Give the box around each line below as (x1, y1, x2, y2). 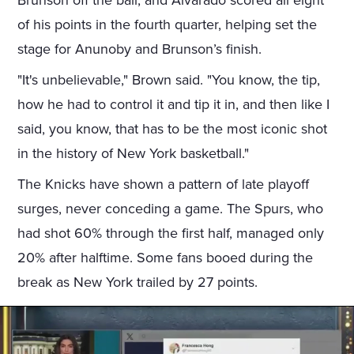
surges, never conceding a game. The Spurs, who (17, 200, 324, 218)
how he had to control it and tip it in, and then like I (17, 96, 330, 114)
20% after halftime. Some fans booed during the (17, 249, 314, 267)
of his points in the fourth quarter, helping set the (17, 16, 318, 34)
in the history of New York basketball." (17, 145, 250, 163)
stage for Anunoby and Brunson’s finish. (17, 40, 262, 58)
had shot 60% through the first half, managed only (17, 224, 325, 243)
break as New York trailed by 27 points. (17, 273, 258, 292)
